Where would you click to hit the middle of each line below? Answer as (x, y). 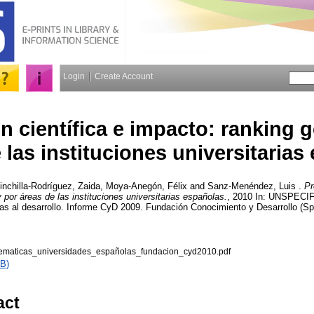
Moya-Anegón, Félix (146, 186)
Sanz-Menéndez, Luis (252, 186)
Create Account (124, 76)
